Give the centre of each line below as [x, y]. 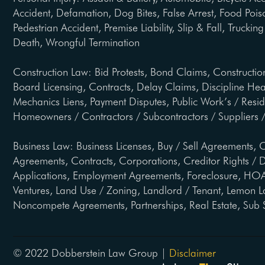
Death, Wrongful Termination [76, 42]
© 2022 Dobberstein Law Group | [91, 253]
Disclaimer [193, 253]
